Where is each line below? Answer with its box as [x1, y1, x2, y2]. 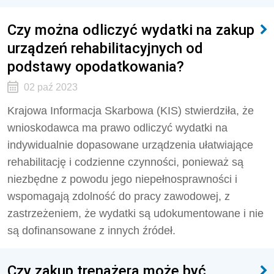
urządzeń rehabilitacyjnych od [7, 39, 203, 57]
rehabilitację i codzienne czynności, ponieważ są [7, 156, 243, 168]
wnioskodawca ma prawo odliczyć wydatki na [7, 122, 228, 134]
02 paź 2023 [23, 82, 78, 92]
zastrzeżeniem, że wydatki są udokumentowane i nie [7, 207, 264, 220]
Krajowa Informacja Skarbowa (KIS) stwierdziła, [7, 105, 242, 117]
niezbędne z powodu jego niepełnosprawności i [7, 173, 237, 185]
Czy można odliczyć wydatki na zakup [7, 21, 254, 39]
